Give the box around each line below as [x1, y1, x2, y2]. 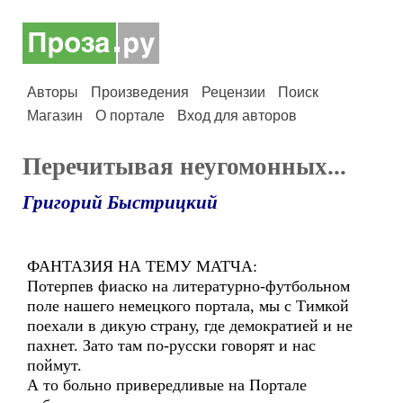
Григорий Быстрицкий [22, 192, 218, 213]
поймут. [27, 356, 82, 374]
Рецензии [201, 85, 265, 100]
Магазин [27, 108, 83, 123]
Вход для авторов [177, 108, 297, 123]
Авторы [27, 85, 78, 100]
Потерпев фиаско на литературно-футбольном [27, 277, 350, 295]
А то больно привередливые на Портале [27, 376, 307, 394]
